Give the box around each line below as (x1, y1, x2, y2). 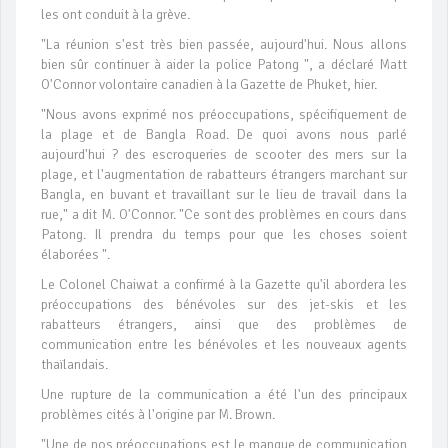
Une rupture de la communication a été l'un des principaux (41, 386, 407, 404)
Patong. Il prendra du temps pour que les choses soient (41, 226, 407, 244)
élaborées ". (41, 246, 110, 264)
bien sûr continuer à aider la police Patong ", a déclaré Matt (41, 56, 407, 74)
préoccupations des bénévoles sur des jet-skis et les (41, 296, 407, 314)
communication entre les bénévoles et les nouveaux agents (41, 336, 407, 354)
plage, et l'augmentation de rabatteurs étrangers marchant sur (41, 166, 407, 184)
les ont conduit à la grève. (41, 6, 190, 24)
